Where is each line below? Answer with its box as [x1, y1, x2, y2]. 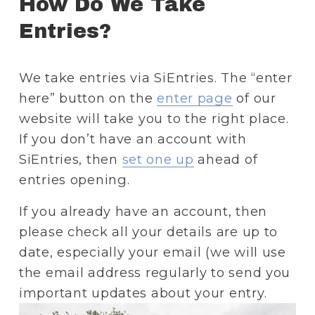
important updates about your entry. [18, 284, 267, 301]
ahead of [193, 150, 258, 167]
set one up [122, 150, 194, 167]
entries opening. [18, 171, 134, 188]
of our [232, 89, 276, 106]
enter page [157, 89, 233, 106]
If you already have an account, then [18, 202, 268, 219]
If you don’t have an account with [18, 130, 247, 147]
